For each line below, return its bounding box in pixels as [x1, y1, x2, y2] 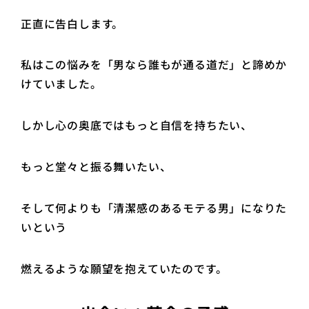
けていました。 [21, 76, 106, 92]
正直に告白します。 [21, 15, 124, 32]
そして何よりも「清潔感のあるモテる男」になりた [21, 199, 288, 216]
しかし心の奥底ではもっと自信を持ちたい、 [21, 117, 252, 134]
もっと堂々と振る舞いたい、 [21, 158, 172, 175]
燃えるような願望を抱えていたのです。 [21, 260, 228, 277]
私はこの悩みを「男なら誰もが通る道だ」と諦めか [21, 57, 288, 73]
